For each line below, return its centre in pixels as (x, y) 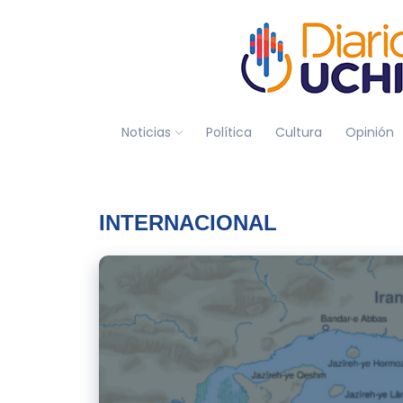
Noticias (146, 132)
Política (228, 132)
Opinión (369, 132)
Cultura (298, 132)
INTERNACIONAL (188, 223)
